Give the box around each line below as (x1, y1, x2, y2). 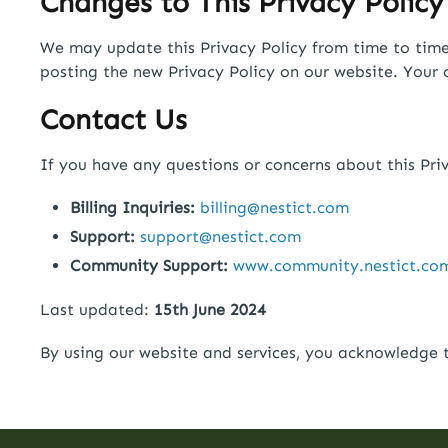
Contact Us (40, 103, 187, 137)
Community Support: (70, 256, 228, 276)
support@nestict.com (140, 227, 301, 247)
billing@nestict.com (200, 198, 349, 218)
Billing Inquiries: (70, 198, 195, 218)
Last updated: (40, 299, 149, 319)
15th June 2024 (154, 299, 266, 319)
